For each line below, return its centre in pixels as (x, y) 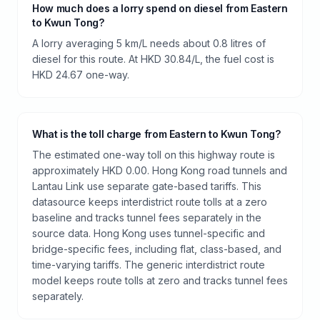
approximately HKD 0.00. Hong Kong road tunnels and (160, 170)
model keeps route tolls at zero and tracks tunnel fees (160, 280)
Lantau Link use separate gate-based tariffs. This (147, 186)
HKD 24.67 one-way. (81, 74)
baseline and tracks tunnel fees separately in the (147, 217)
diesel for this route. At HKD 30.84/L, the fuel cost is (153, 59)
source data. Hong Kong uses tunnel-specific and (149, 233)
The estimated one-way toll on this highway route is (154, 154)
